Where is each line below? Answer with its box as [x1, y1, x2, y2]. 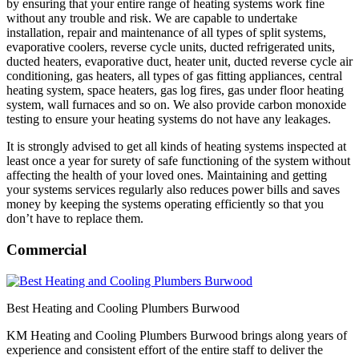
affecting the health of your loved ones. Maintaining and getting [6, 168, 327, 183]
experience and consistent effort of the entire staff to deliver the [6, 342, 323, 357]
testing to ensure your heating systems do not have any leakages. [6, 112, 331, 127]
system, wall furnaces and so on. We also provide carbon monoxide [6, 98, 346, 112]
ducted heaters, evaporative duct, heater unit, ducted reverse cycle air [6, 54, 353, 69]
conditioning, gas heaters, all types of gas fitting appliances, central [6, 69, 342, 83]
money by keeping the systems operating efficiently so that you [6, 197, 324, 212]
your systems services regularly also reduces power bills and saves [6, 183, 340, 197]
